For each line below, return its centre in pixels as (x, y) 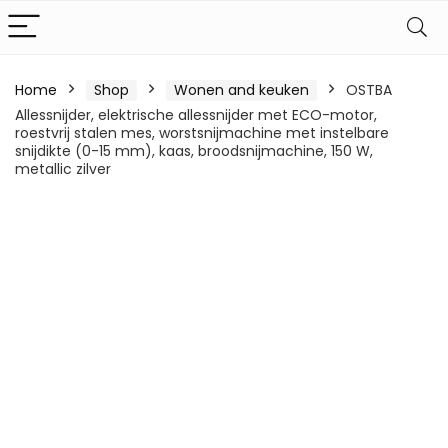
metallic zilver (63, 169)
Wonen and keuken (241, 90)
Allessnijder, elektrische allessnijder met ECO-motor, (196, 115)
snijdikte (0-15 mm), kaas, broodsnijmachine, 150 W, (194, 151)
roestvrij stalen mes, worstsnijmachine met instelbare (202, 133)
